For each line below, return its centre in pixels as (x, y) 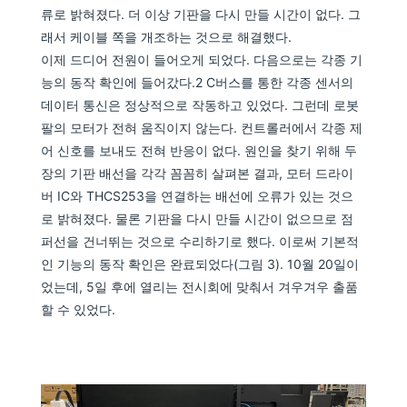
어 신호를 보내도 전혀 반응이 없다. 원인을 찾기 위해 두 (199, 150)
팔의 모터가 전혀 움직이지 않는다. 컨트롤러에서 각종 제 (202, 127)
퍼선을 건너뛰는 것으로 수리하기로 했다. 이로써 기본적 (200, 241)
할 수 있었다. (79, 309)
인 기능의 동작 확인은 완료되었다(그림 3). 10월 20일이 (200, 263)
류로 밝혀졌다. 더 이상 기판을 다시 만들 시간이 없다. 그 (201, 14)
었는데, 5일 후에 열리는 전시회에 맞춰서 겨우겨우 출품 (200, 286)
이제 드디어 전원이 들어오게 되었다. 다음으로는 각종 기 (202, 59)
